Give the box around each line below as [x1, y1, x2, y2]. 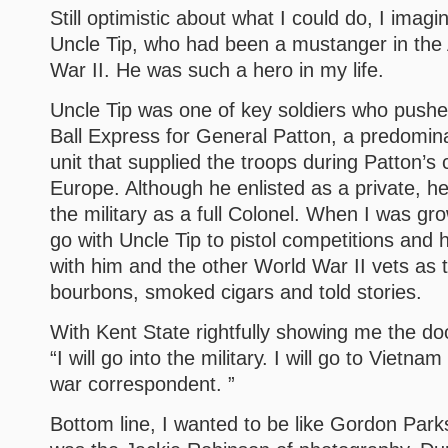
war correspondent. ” [50, 373, 235, 395]
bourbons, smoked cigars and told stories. [50, 281, 422, 303]
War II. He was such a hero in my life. [50, 59, 384, 81]
